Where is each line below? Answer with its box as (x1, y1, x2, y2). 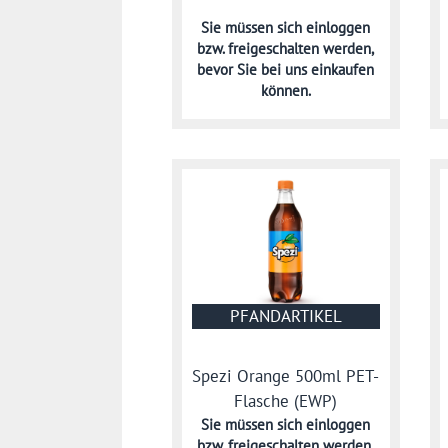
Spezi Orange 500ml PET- (192, 365, 380, 387)
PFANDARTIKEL (229, 304, 342, 327)
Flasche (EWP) (234, 390, 338, 412)
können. (260, 81, 311, 101)
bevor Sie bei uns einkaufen (197, 60, 375, 80)
